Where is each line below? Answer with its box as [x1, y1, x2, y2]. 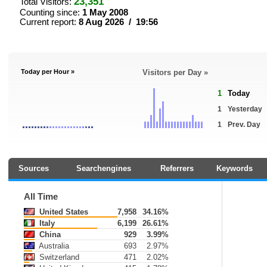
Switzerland [37, 253, 79, 262]
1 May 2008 [82, 8, 128, 17]
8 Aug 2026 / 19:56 [79, 17, 158, 27]
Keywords [216, 164, 253, 173]
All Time [24, 192, 58, 201]
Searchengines [76, 164, 131, 173]
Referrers [160, 164, 194, 173]
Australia [37, 241, 69, 250]
